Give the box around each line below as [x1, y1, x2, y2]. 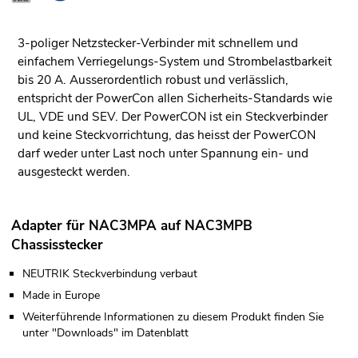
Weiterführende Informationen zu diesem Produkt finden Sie [22, 308, 324, 324]
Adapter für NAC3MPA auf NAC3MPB [11, 216, 253, 235]
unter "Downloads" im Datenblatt [22, 324, 189, 340]
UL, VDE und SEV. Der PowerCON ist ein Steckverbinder [17, 108, 328, 125]
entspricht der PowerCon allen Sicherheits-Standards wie [17, 89, 332, 107]
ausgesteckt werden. [17, 163, 130, 181]
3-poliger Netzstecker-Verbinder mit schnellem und [17, 34, 298, 52]
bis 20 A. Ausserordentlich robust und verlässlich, [17, 71, 288, 89]
